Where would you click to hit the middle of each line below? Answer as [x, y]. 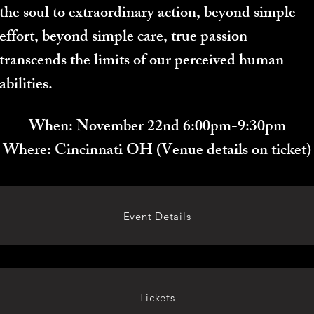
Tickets [157, 297]
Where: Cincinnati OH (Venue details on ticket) [157, 152]
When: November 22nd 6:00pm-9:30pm [157, 128]
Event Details [157, 216]
